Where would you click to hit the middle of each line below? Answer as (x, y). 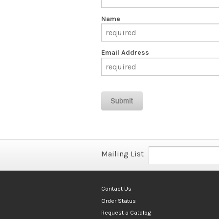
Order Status (119, 201)
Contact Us (116, 189)
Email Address (125, 53)
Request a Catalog (126, 212)
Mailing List (122, 154)
